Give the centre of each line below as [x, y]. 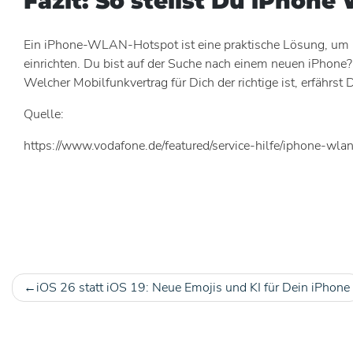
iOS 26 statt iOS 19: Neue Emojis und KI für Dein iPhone [193, 287]
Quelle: [44, 114]
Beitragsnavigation [119, 308]
